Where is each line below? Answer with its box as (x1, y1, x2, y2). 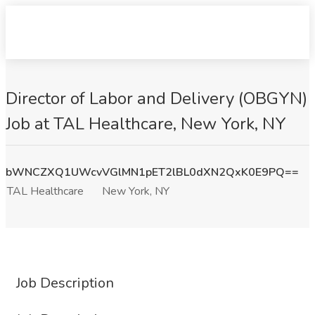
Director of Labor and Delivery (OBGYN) (6, 87, 307, 110)
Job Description (16, 274, 114, 292)
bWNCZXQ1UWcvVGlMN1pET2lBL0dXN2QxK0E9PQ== (6, 165, 299, 180)
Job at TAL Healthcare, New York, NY (6, 112, 286, 135)
